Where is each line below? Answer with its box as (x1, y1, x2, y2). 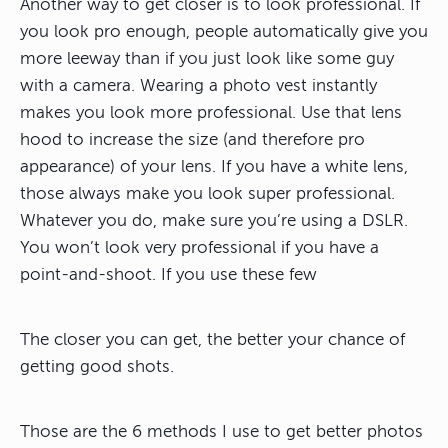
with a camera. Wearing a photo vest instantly (20, 75, 377, 95)
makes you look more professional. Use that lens (20, 102, 402, 122)
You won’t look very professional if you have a (20, 237, 379, 257)
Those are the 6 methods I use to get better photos (20, 421, 423, 441)
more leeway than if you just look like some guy (20, 48, 394, 68)
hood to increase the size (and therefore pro (20, 129, 365, 149)
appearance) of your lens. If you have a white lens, (20, 156, 408, 176)
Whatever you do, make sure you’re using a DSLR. (20, 210, 408, 230)
